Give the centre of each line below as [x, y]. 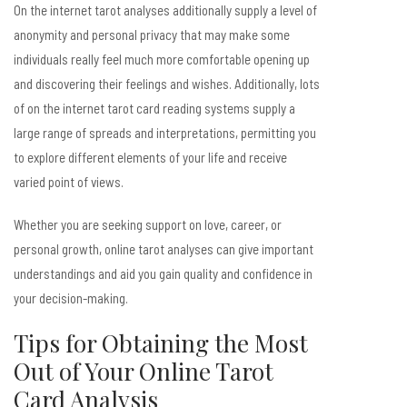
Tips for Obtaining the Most [161, 343]
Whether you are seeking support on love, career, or [148, 224]
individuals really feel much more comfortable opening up [162, 59]
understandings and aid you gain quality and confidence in [163, 273]
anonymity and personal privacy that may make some [152, 35]
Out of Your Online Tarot [144, 371]
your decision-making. [71, 298]
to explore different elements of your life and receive [150, 157]
